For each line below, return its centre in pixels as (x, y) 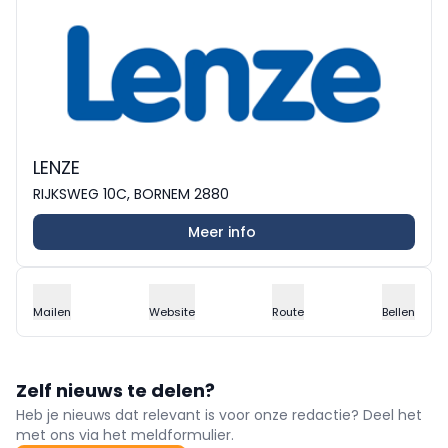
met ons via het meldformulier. (125, 434)
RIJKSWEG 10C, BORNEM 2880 (131, 193)
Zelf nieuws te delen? (115, 390)
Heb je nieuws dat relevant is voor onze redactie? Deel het (219, 414)
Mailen (52, 311)
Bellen (398, 311)
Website (171, 311)
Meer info (222, 231)
